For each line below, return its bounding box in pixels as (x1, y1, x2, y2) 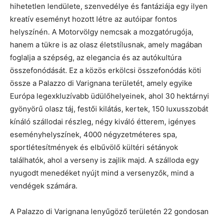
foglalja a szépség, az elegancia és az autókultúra (10, 52, 182, 62)
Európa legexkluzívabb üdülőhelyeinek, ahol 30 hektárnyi (10, 91, 209, 101)
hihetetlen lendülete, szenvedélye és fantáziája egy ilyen (10, 1, 208, 11)
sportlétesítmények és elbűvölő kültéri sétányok (10, 142, 178, 152)
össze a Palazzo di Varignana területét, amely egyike (10, 78, 192, 88)
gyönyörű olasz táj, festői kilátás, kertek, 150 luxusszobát (10, 104, 208, 113)
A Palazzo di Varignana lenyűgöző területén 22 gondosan (10, 206, 209, 216)
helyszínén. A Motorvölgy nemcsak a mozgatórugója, (10, 27, 193, 37)
